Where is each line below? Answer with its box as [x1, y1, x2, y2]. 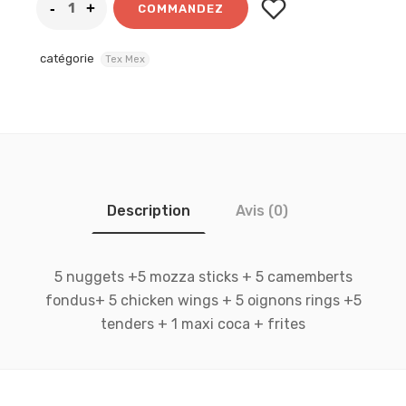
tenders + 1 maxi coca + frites [101, 315, 305, 333]
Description [107, 202, 190, 219]
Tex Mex [105, 53, 145, 65]
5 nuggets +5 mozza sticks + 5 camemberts [53, 268, 353, 285]
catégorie [40, 52, 94, 65]
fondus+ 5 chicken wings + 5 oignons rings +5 [44, 292, 362, 309]
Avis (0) [236, 202, 288, 219]
